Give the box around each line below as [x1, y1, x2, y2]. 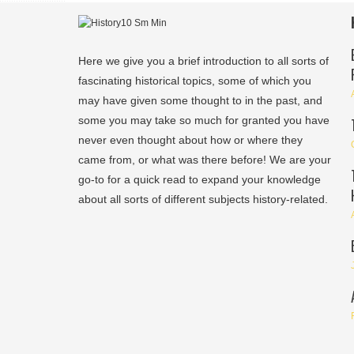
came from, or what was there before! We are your [78, 153, 331, 166]
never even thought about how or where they [78, 133, 303, 146]
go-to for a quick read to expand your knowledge [78, 172, 321, 186]
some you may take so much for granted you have [78, 113, 330, 126]
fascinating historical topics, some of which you [78, 73, 311, 87]
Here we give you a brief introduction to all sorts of [78, 54, 329, 67]
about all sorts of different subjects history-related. [78, 192, 328, 205]
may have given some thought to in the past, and [78, 93, 322, 107]
